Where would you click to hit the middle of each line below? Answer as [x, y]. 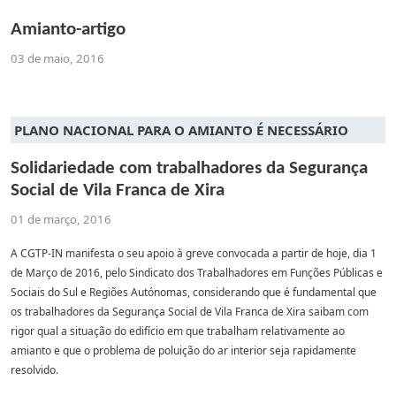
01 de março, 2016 [61, 219]
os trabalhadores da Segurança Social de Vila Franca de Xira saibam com [190, 311]
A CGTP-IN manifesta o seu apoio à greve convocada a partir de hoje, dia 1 [194, 253]
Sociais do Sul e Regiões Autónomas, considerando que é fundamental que [194, 292]
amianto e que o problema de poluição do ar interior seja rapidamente [183, 350]
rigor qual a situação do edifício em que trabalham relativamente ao [178, 331]
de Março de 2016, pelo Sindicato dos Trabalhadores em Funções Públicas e [197, 272]
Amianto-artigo [68, 29]
